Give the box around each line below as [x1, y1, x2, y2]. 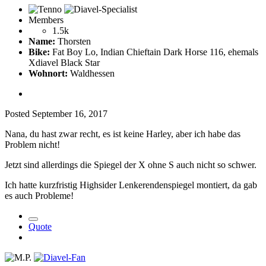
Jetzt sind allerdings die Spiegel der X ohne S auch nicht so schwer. [5, 159, 256, 170]
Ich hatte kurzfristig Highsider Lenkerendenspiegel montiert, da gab [5, 179, 257, 190]
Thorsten [55, 36, 91, 46]
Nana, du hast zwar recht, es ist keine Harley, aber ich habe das [5, 128, 240, 139]
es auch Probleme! [5, 190, 74, 201]
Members [28, 14, 64, 25]
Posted [5, 108, 32, 119]
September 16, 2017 [32, 108, 107, 119]
